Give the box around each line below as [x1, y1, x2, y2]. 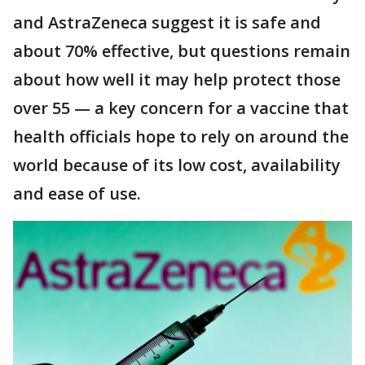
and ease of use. [13, 182, 141, 204]
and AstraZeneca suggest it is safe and [13, 11, 321, 33]
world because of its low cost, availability [13, 154, 341, 176]
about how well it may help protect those [13, 68, 341, 90]
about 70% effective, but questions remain [13, 40, 350, 62]
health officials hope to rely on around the [13, 125, 349, 147]
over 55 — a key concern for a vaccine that [13, 97, 349, 119]
